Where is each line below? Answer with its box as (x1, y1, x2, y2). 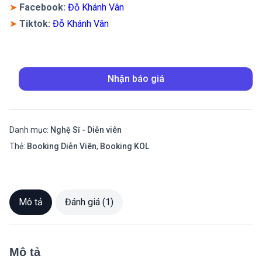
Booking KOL (100, 142, 149, 151)
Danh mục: (9, 125, 50, 135)
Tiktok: (19, 18, 53, 29)
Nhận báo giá (107, 73, 164, 84)
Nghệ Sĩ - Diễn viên (50, 125, 122, 135)
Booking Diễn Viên (27, 142, 96, 151)
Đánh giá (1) (65, 196, 113, 208)
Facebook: (19, 2, 68, 13)
